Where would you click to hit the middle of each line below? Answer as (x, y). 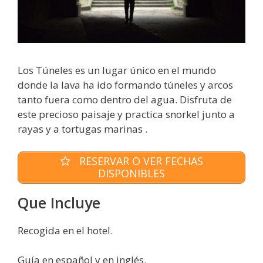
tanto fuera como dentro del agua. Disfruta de (125, 100)
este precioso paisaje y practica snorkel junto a (126, 114)
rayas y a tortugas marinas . (82, 129)
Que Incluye (59, 202)
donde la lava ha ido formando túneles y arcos (125, 85)
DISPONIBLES (131, 173)
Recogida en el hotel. (65, 230)
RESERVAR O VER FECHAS (139, 161)
